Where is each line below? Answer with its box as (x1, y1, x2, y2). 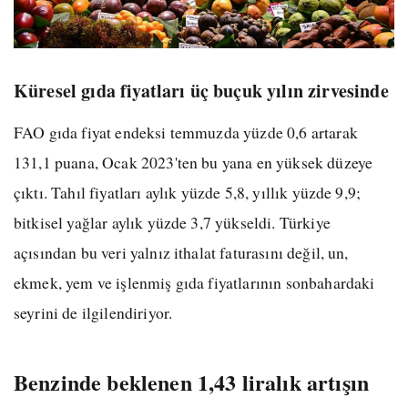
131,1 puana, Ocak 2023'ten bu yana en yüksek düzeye (14, 150, 373, 173)
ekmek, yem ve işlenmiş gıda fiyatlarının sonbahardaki (14, 270, 375, 293)
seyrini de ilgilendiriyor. (14, 301, 173, 323)
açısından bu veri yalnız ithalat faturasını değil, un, (14, 240, 349, 263)
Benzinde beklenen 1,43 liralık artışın (14, 366, 370, 399)
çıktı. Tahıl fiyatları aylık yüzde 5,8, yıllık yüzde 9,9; (14, 180, 362, 203)
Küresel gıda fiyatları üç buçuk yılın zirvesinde (14, 76, 389, 104)
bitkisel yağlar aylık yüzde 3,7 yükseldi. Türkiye (14, 210, 331, 233)
